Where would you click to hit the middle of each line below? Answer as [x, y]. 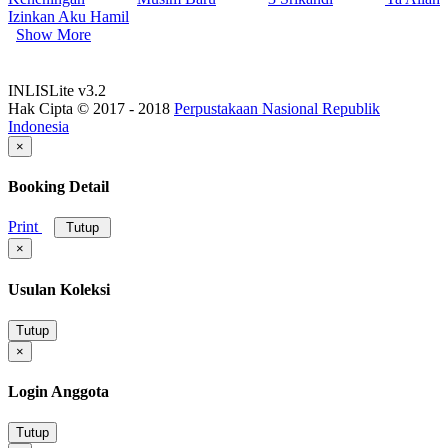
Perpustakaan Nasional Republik [277, 108]
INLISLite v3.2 [57, 90]
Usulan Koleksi [59, 289]
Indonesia [38, 126]
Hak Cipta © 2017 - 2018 [91, 108]
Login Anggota [58, 392]
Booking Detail [58, 187]
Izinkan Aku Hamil [68, 16]
